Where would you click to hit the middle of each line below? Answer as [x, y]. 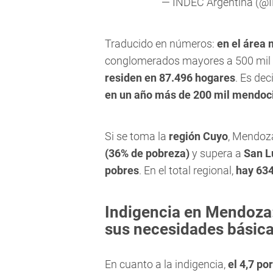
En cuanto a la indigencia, [166, 264]
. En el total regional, [186, 171]
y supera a [218, 154]
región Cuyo [197, 136]
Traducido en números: [161, 44]
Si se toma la [136, 136]
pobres [122, 171]
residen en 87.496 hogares [170, 78]
